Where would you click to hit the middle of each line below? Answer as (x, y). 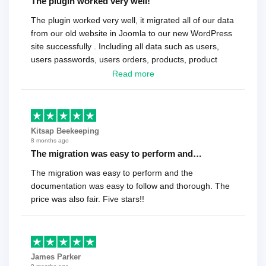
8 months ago (50, 140)
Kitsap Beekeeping (65, 131)
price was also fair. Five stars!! (88, 199)
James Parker (56, 257)
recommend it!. (59, 86)
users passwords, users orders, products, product (124, 60)
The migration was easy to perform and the (112, 172)
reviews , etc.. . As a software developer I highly (120, 73)
